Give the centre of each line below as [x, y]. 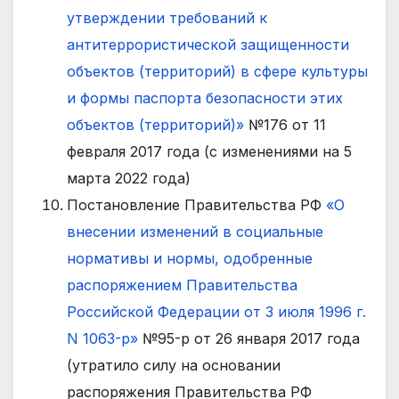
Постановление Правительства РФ [196, 204]
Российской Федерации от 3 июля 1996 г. [216, 311]
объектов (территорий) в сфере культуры [217, 71]
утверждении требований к [167, 17]
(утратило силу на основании [174, 365]
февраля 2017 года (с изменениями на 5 [209, 151]
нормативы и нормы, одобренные [190, 258]
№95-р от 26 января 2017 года [249, 338]
